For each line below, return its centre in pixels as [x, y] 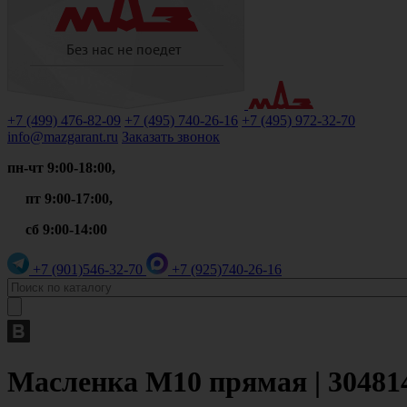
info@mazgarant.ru [63, 137]
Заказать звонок [171, 137]
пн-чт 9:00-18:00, [61, 168]
